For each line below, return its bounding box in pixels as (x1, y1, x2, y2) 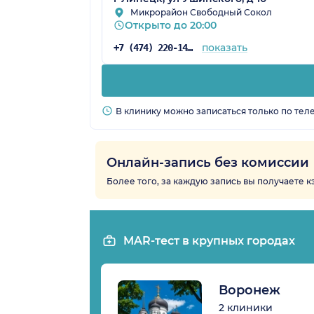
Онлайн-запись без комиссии (107, 154, 309, 170)
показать (201, 41, 247, 54)
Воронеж (219, 282, 280, 298)
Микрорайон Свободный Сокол (130, 6, 272, 18)
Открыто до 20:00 (125, 18, 217, 32)
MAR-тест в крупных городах (123, 233, 295, 247)
